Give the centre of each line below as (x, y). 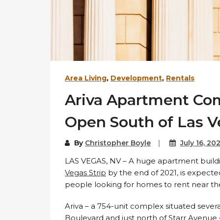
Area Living (86, 78)
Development (136, 78)
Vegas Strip (85, 173)
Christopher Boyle (118, 143)
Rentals (180, 78)
